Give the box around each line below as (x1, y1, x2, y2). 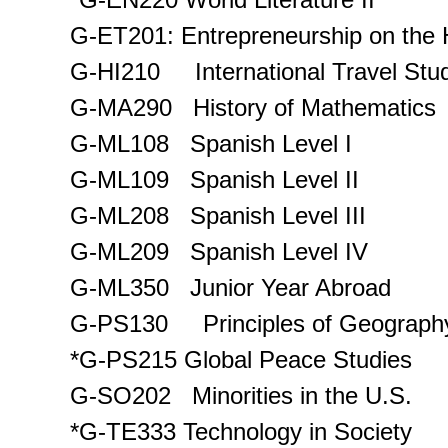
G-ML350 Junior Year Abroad (70, 273, 391, 301)
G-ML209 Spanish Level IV (70, 237, 368, 265)
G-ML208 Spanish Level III (70, 201, 366, 229)
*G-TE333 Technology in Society (70, 417, 412, 445)
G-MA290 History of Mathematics (70, 93, 436, 121)
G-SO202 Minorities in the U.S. (70, 381, 412, 409)
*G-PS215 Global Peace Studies (70, 345, 412, 373)
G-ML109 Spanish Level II (70, 165, 359, 193)
